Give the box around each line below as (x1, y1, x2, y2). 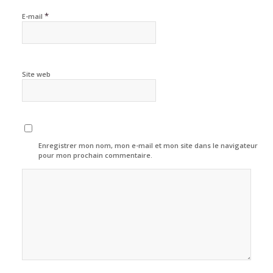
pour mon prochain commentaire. (38, 151, 153, 160)
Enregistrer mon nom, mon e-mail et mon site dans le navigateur (38, 141, 258, 151)
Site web (21, 69, 51, 79)
